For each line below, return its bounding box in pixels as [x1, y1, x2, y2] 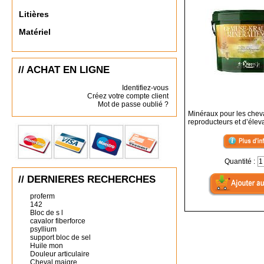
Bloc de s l [30, 209, 63, 217]
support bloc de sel [30, 233, 91, 242]
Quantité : [225, 157, 258, 166]
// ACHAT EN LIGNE [18, 64, 110, 75]
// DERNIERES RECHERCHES [18, 174, 156, 185]
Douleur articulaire [30, 250, 90, 258]
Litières [19, 9, 49, 19]
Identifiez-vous [122, 84, 169, 92]
